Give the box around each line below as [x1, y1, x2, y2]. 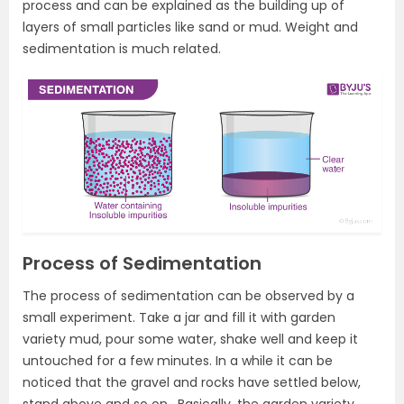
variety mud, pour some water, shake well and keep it [23, 330, 358, 349]
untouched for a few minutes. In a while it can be [23, 352, 333, 371]
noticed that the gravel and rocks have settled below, [23, 373, 361, 392]
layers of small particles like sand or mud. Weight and [23, 18, 358, 36]
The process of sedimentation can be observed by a [23, 287, 354, 306]
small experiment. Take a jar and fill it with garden [23, 308, 335, 327]
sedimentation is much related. [23, 40, 221, 58]
